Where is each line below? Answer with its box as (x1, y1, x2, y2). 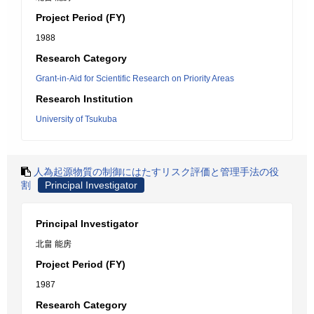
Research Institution (36, 93, 133, 104)
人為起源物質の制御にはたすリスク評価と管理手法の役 (34, 166, 279, 177)
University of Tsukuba (36, 114, 117, 124)
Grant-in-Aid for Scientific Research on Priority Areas (36, 74, 234, 83)
